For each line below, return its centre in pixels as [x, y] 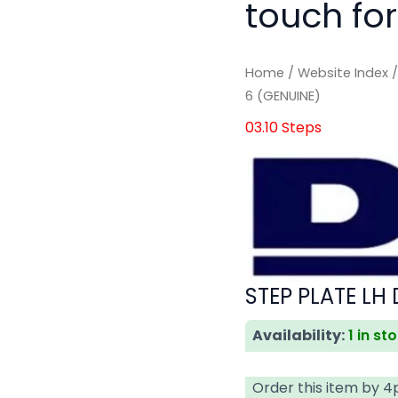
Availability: [299, 336]
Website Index [343, 72]
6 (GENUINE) [283, 96]
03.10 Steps [284, 127]
